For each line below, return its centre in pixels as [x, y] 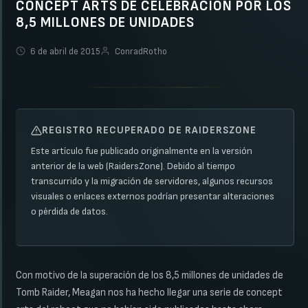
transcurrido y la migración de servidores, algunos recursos [152, 181]
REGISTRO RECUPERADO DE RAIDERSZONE [149, 131]
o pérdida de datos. [69, 212]
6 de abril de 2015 [64, 52]
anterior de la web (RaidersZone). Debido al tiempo [133, 166]
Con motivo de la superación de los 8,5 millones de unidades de [150, 276]
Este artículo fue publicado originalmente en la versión [142, 151]
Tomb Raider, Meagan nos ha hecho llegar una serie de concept [149, 293]
